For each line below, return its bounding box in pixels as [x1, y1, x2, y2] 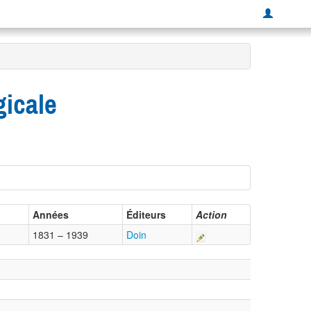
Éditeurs [126, 208, 166, 222]
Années [33, 208, 69, 222]
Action [196, 208, 227, 222]
